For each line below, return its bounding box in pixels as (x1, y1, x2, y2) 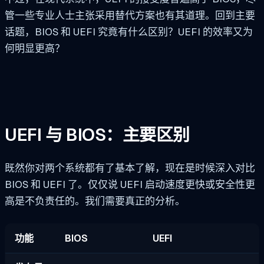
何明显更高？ (5, 41, 65, 55)
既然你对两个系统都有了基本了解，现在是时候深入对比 (5, 161, 255, 175)
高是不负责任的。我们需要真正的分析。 (5, 194, 185, 208)
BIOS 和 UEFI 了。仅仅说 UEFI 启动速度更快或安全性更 (5, 178, 255, 192)
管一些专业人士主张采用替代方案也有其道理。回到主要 (5, 8, 255, 22)
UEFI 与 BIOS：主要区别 (5, 124, 190, 147)
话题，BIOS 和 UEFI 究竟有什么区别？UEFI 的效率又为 (5, 25, 253, 38)
